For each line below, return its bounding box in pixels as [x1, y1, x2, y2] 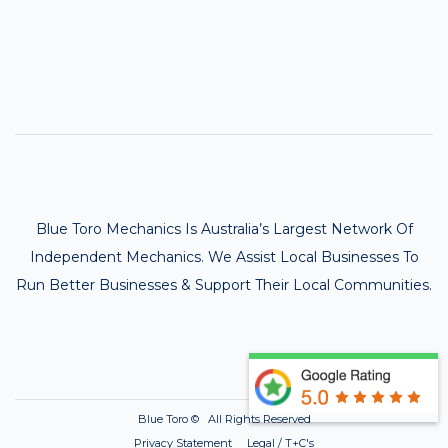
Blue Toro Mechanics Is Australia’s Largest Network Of [35, 220, 413, 239]
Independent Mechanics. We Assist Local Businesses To [29, 248, 419, 267]
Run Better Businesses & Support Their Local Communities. [16, 276, 432, 295]
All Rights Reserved [204, 412, 311, 427]
